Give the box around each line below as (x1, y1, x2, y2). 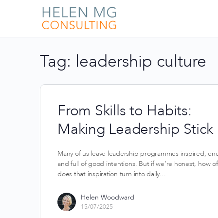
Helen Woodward (81, 193, 134, 202)
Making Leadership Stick (57, 119, 213, 139)
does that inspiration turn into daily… (57, 169, 166, 179)
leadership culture (75, 50, 206, 73)
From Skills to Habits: (57, 101, 192, 121)
